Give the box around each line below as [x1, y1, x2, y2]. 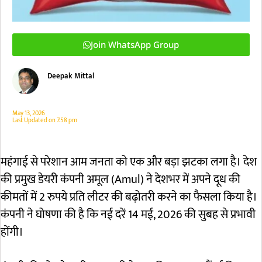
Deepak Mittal [47, 69, 94, 82]
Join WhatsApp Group [91, 38, 179, 50]
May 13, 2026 [12, 108, 45, 119]
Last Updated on [12, 115, 56, 126]
